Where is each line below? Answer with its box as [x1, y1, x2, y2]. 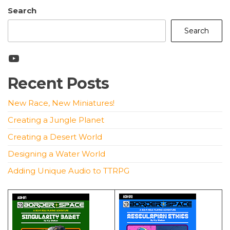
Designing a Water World [8, 149, 105, 159]
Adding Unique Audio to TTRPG [8, 166, 129, 176]
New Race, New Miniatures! [8, 98, 114, 108]
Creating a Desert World [8, 132, 102, 142]
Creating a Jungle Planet [8, 115, 104, 125]
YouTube [7, 50, 62, 65]
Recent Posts [8, 74, 109, 93]
